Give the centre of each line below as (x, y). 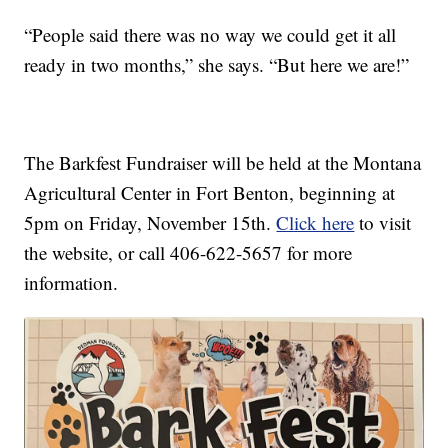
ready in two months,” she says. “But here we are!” (217, 64)
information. (71, 282)
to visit (383, 222)
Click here (315, 222)
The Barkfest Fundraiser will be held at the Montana (223, 162)
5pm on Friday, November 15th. (150, 222)
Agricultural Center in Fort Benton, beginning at (210, 192)
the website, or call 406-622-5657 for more (188, 252)
